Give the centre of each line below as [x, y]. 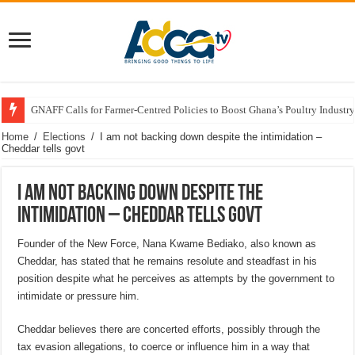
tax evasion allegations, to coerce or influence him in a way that [164, 347]
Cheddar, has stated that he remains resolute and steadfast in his [168, 261]
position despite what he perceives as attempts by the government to [176, 279]
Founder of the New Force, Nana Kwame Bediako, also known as [167, 244]
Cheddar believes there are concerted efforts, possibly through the [169, 329]
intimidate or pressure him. [79, 296]
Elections [65, 137]
